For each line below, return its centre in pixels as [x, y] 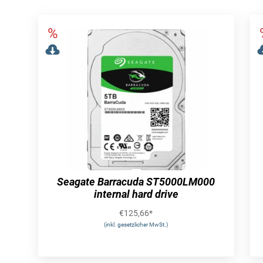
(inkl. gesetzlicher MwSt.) [136, 225]
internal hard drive [136, 194]
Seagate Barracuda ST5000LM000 [136, 182]
